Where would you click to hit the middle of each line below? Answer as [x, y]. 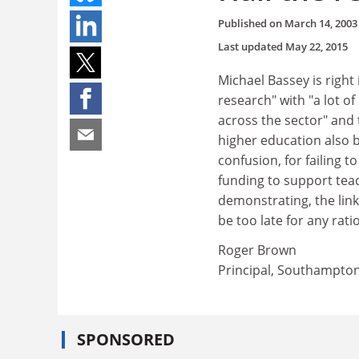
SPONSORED [126, 339]
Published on [251, 23]
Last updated [252, 46]
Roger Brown [257, 250]
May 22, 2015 [317, 46]
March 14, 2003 [321, 23]
